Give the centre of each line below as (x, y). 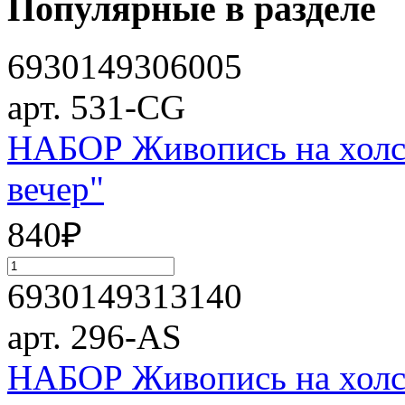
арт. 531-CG (96, 108)
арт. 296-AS (94, 337)
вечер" (56, 189)
